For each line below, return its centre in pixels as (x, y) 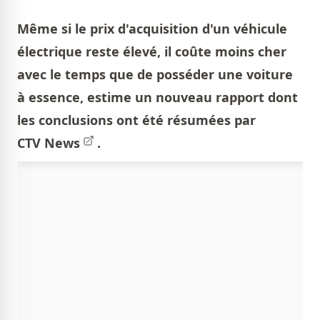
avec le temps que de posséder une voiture (155, 74)
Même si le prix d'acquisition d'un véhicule (152, 29)
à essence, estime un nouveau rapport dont (157, 97)
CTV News (49, 143)
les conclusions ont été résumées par (136, 120)
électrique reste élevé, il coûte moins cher (152, 51)
